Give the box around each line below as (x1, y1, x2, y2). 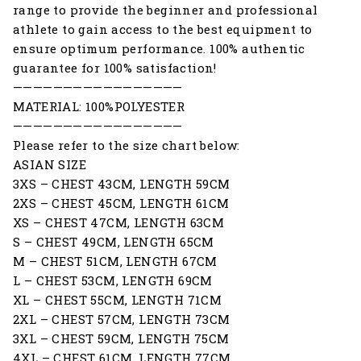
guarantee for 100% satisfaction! (13, 59, 217, 76)
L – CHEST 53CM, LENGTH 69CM (13, 272, 213, 288)
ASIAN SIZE (13, 156, 86, 172)
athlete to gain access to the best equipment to (13, 20, 313, 37)
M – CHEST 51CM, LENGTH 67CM (13, 252, 218, 269)
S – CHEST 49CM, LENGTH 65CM (13, 233, 214, 250)
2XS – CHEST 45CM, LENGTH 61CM (13, 194, 230, 211)
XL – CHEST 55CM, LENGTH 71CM (13, 291, 222, 308)
